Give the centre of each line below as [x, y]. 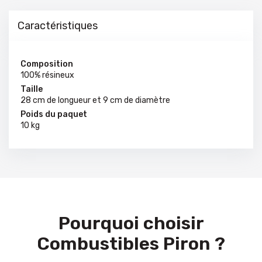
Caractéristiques [58, 26]
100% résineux [47, 75]
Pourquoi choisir [131, 223]
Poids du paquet [54, 114]
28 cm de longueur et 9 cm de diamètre [95, 100]
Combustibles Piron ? [131, 244]
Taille [32, 89]
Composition [47, 64]
